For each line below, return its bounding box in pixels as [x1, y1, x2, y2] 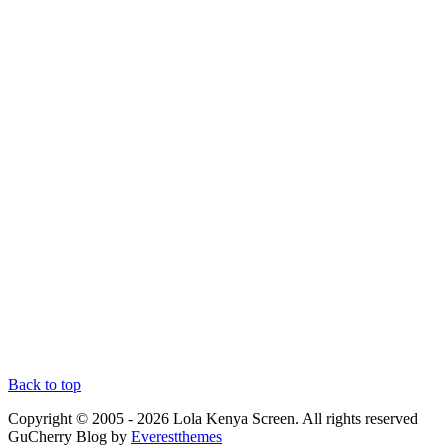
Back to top [8, 375, 81, 393]
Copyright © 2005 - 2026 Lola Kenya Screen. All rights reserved [8, 409, 418, 427]
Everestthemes [131, 427, 222, 445]
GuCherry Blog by [8, 427, 131, 445]
